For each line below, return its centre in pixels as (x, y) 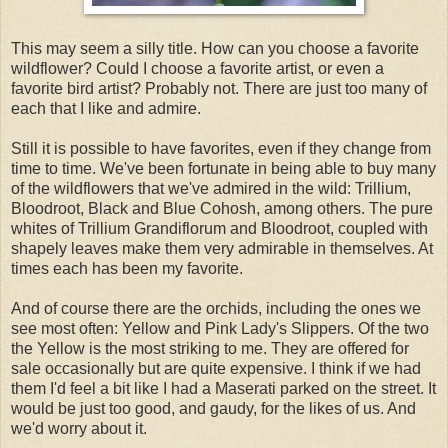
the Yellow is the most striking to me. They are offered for (210, 348)
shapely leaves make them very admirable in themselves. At (222, 248)
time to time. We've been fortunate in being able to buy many (223, 168)
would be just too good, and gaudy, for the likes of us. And (213, 408)
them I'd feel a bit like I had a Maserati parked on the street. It (223, 388)
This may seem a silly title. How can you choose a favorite (215, 48)
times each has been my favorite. (127, 268)
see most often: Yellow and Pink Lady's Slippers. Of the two (220, 328)
